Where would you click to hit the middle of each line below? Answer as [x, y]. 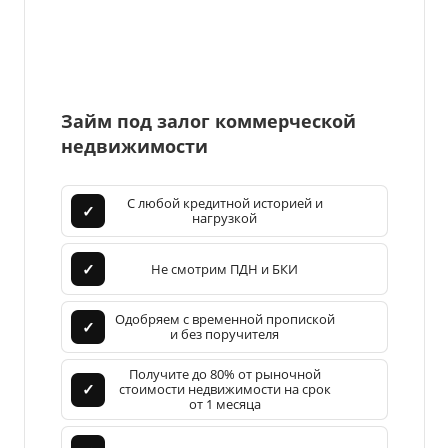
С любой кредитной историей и [224, 203]
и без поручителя [224, 334]
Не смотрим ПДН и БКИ [224, 268]
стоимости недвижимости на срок [224, 389]
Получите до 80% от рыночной [224, 374]
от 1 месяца [224, 404]
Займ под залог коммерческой [208, 121]
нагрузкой [224, 218]
